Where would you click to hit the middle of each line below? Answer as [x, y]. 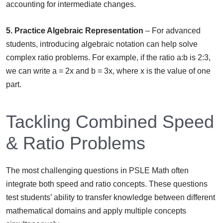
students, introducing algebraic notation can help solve [102, 44]
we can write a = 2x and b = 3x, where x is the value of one [108, 71]
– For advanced [172, 31]
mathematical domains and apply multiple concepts [96, 211]
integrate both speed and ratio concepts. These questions [107, 184]
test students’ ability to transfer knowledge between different [111, 198]
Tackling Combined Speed [110, 122]
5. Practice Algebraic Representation [75, 31]
